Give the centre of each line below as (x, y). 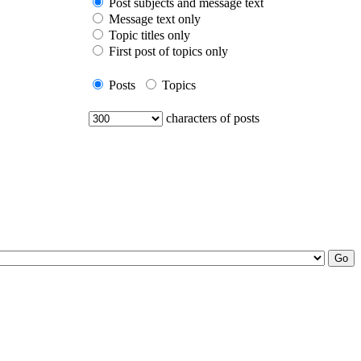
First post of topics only (168, 51)
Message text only (155, 19)
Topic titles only (149, 35)
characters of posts (213, 118)
